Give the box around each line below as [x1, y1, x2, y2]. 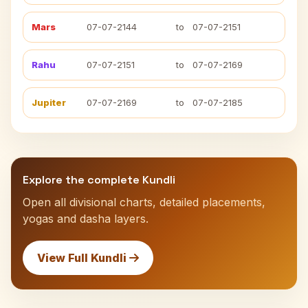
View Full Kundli [37, 251, 129, 265]
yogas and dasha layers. [23, 212, 148, 225]
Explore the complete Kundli [23, 173, 175, 187]
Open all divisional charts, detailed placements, [23, 195, 265, 209]
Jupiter [32, 97, 66, 108]
